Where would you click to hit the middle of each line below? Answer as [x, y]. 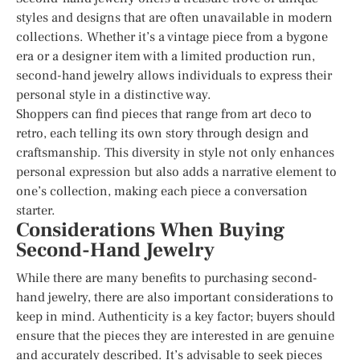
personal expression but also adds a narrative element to [176, 172]
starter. [36, 210]
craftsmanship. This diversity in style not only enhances [175, 152]
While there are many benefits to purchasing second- [167, 278]
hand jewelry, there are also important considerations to [175, 297]
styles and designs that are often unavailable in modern [174, 17]
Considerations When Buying [150, 230]
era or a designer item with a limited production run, [166, 56]
